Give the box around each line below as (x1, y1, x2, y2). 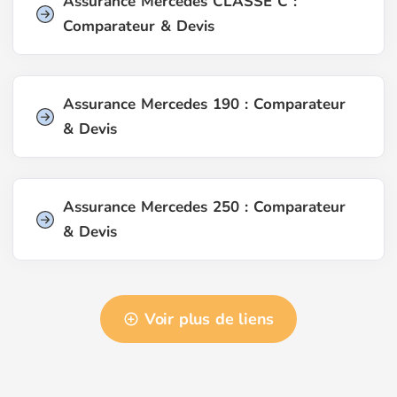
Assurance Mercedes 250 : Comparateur (63, 196, 346, 217)
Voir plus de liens (144, 307, 275, 330)
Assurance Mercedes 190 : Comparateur (63, 93, 346, 114)
